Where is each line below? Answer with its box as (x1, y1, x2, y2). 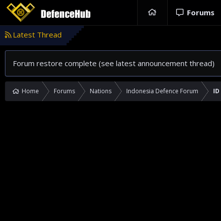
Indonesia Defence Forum (126, 87, 198, 95)
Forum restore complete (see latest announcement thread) (13, 58, 215, 68)
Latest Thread (13, 30, 62, 39)
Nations (90, 87, 111, 95)
